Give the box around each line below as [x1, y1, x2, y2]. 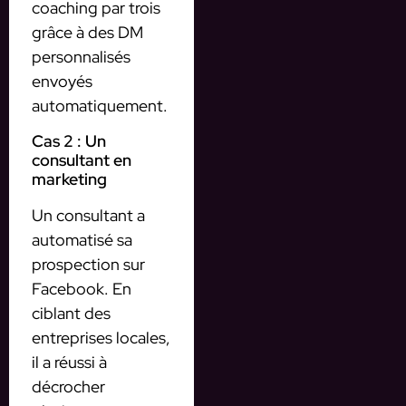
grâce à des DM [32, 22, 143, 43]
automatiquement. [32, 95, 168, 117]
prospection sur [32, 253, 145, 275]
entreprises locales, [32, 326, 170, 348]
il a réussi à [32, 351, 107, 372]
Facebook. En [32, 277, 131, 299]
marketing [32, 168, 107, 189]
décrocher [32, 375, 105, 397]
